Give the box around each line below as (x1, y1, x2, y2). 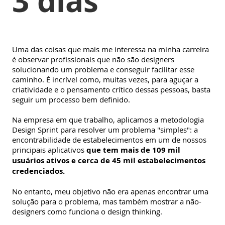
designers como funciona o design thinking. (12, 206, 162, 217)
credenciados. (12, 166, 65, 177)
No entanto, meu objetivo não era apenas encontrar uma (12, 186, 208, 197)
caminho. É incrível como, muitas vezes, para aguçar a (12, 74, 198, 85)
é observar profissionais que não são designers (12, 54, 174, 65)
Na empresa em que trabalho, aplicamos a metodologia (12, 115, 204, 125)
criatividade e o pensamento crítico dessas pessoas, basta (12, 84, 210, 95)
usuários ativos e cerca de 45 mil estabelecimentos (12, 155, 205, 166)
